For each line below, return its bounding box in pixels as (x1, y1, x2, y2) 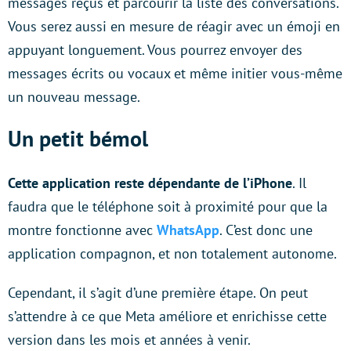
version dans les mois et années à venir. (8, 331, 251, 349)
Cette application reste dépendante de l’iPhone (8, 174, 292, 193)
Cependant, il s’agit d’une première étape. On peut (8, 284, 308, 302)
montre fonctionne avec (8, 221, 157, 240)
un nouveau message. (8, 88, 140, 107)
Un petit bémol (8, 124, 148, 154)
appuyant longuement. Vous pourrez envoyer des (8, 41, 302, 60)
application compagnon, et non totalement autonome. (8, 244, 337, 263)
